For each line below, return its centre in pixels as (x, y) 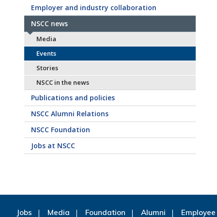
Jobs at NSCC (53, 146)
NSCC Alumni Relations (70, 114)
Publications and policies (73, 98)
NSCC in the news (62, 82)
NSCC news (49, 23)
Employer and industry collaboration (93, 8)
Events (46, 53)
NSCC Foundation (60, 130)
